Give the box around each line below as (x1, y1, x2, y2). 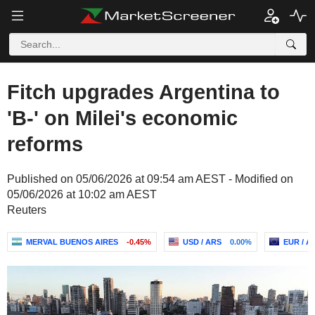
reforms (7, 133, 83, 155)
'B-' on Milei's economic (7, 107, 238, 129)
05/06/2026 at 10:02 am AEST (7, 188, 157, 200)
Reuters (7, 204, 46, 216)
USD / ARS (183, 238, 221, 246)
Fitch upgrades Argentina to (7, 81, 280, 103)
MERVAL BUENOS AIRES (26, 238, 118, 246)
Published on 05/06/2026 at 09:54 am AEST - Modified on (7, 173, 293, 185)
